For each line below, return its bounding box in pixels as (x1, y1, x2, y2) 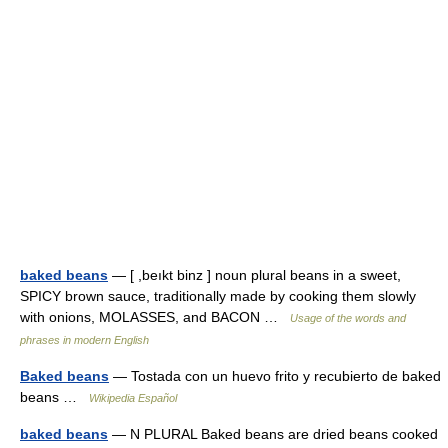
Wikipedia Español (89, 392, 177, 405)
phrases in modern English (20, 334, 149, 347)
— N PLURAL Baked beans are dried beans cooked (108, 426, 438, 443)
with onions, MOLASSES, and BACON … (20, 309, 290, 326)
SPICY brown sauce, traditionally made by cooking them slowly (20, 288, 416, 305)
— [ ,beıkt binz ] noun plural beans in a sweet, (108, 267, 401, 284)
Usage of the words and (290, 312, 406, 325)
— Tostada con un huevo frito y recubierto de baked (109, 368, 441, 385)
